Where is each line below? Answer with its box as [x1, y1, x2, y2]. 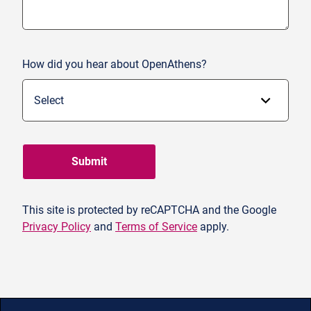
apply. [197, 219, 229, 233]
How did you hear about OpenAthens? [22, 57, 207, 71]
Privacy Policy [22, 219, 91, 233]
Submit [72, 154, 107, 168]
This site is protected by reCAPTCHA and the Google [22, 203, 276, 217]
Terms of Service [115, 219, 197, 233]
